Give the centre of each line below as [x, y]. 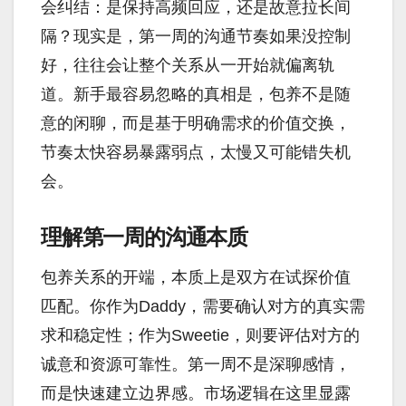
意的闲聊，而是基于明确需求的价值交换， [196, 124]
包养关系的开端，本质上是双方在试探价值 [196, 278]
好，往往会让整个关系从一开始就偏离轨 [188, 66]
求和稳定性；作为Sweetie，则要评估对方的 [200, 336]
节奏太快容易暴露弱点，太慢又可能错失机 [196, 153]
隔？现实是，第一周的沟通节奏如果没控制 [196, 37]
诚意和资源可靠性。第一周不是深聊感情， [196, 365]
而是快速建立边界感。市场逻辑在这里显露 [196, 394]
